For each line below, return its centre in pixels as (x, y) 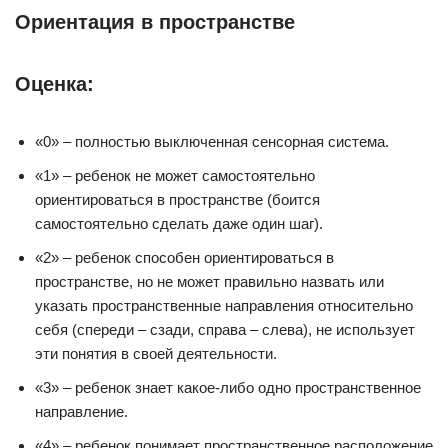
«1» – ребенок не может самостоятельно (175, 175)
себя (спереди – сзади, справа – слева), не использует (225, 329)
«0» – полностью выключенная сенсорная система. (212, 141)
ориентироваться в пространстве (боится (177, 199)
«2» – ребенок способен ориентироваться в (184, 257)
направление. (81, 411)
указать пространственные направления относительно (224, 305)
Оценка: (54, 84)
